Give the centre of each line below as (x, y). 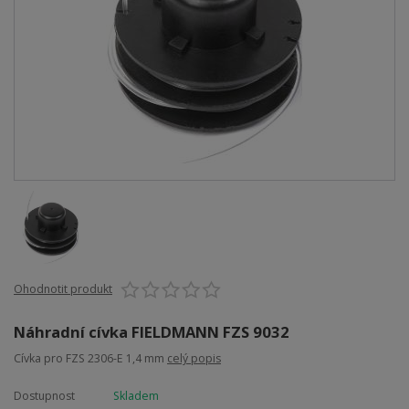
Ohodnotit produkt (63, 288)
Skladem (136, 395)
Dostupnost (44, 395)
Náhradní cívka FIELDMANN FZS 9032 (152, 332)
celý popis (194, 358)
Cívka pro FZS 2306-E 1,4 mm (90, 358)
